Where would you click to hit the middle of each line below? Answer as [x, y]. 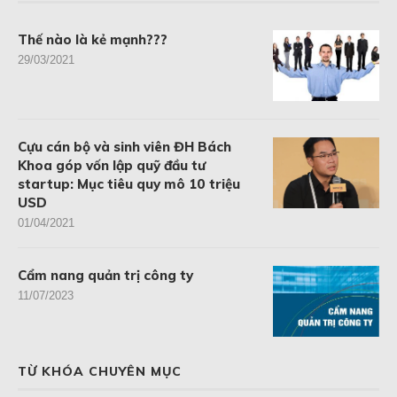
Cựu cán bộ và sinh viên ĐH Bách [125, 146]
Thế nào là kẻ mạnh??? [93, 39]
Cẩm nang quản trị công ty [105, 275]
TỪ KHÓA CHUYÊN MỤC [100, 371]
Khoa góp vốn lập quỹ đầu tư [112, 165]
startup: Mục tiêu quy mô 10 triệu [129, 183]
